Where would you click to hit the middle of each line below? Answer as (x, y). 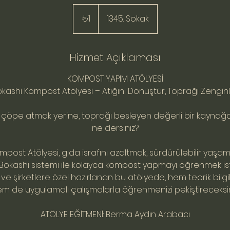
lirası (79, 20)
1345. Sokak (128, 19)
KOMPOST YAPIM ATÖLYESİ (115, 79)
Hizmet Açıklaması (115, 57)
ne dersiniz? (115, 128)
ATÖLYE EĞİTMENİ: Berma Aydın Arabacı (115, 214)
